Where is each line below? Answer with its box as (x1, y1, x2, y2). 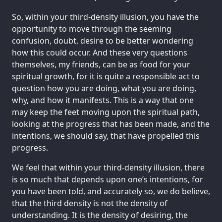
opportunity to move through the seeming (12, 23, 171, 34)
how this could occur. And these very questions (12, 47, 187, 58)
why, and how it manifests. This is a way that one (12, 94, 194, 106)
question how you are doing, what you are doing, (12, 82, 196, 94)
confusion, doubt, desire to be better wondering (12, 35, 193, 46)
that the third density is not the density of (12, 197, 167, 209)
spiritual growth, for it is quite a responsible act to (12, 70, 200, 82)
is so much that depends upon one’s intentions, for (12, 173, 203, 185)
